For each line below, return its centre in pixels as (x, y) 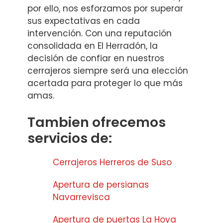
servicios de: (70, 138)
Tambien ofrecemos (97, 122)
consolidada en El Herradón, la (93, 46)
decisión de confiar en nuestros (96, 58)
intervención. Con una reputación (100, 33)
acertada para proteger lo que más (105, 83)
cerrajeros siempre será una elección (108, 70)
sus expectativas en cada (84, 21)
